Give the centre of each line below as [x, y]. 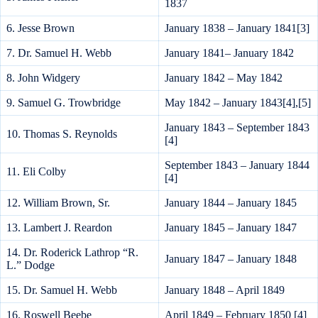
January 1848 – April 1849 [225, 290]
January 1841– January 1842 [229, 53]
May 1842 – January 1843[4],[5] [238, 103]
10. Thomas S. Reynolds [62, 134]
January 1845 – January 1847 [231, 228]
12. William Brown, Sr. [58, 203]
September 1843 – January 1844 [237, 165]
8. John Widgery [43, 78]
